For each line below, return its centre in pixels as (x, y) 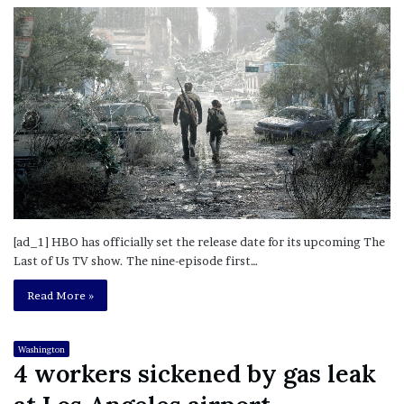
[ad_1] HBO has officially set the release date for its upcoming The (199, 242)
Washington (41, 349)
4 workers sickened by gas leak (195, 373)
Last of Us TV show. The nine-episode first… (136, 261)
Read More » (60, 296)
